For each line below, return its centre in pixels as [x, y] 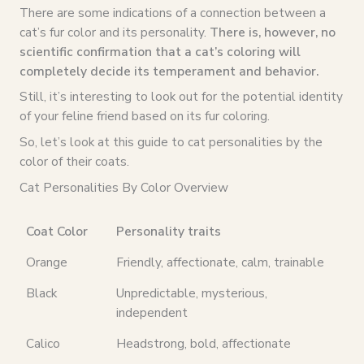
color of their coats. [74, 162]
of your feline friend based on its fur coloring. [144, 116]
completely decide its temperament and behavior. [169, 71]
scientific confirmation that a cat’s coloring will [160, 51]
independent [152, 313]
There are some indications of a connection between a [172, 12]
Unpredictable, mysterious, [191, 293]
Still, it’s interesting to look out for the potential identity [181, 97]
